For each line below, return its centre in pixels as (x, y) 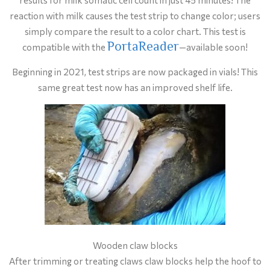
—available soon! (213, 47)
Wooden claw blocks (135, 246)
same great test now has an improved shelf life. (135, 88)
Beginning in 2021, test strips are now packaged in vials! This (135, 72)
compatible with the (65, 47)
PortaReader (143, 47)
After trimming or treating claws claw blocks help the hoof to (135, 261)
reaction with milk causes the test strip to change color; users (135, 15)
